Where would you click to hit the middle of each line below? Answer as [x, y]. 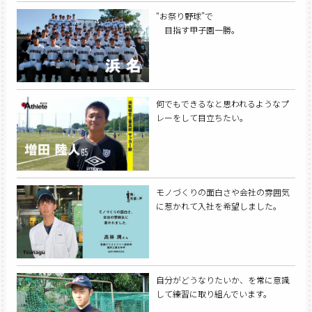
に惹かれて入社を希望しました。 [218, 205]
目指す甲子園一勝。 [197, 30]
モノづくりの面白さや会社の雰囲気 [223, 192]
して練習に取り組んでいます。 [213, 293]
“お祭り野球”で [184, 16]
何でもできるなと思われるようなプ [222, 104]
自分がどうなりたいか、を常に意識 [223, 279]
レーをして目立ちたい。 [202, 118]
